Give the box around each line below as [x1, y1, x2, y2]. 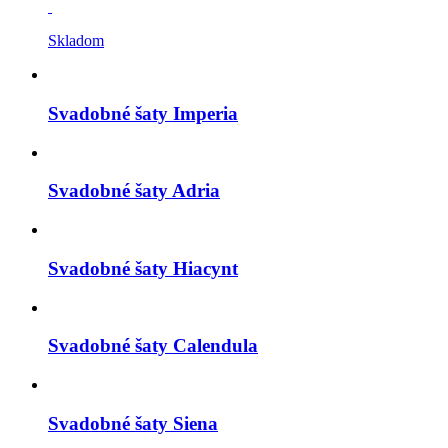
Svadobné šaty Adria [48, 180, 220, 202]
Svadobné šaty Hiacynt [48, 257, 238, 279]
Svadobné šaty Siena [48, 412, 218, 434]
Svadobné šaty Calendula [48, 335, 258, 357]
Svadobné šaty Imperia [48, 103, 238, 125]
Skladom [48, 32, 104, 50]
